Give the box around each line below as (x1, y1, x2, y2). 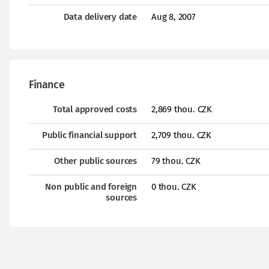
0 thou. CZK (151, 181, 196, 192)
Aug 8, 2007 (151, 11, 196, 22)
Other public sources (54, 156, 137, 166)
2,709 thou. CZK (151, 130, 211, 141)
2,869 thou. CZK (151, 104, 212, 115)
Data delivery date (63, 11, 137, 22)
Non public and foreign (45, 181, 137, 192)
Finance (29, 78, 65, 91)
